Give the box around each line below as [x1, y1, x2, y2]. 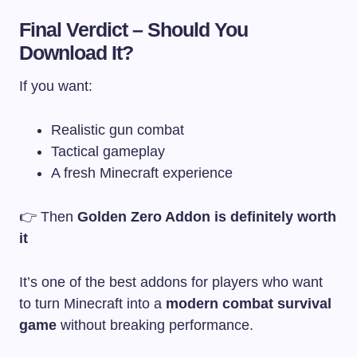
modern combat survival [166, 295, 331, 312]
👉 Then [19, 208, 77, 225]
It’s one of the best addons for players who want [19, 273, 323, 290]
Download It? [19, 41, 134, 64]
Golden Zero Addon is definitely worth [77, 208, 336, 225]
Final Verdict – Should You [19, 18, 249, 41]
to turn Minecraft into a [19, 295, 166, 312]
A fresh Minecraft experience [51, 164, 233, 181]
